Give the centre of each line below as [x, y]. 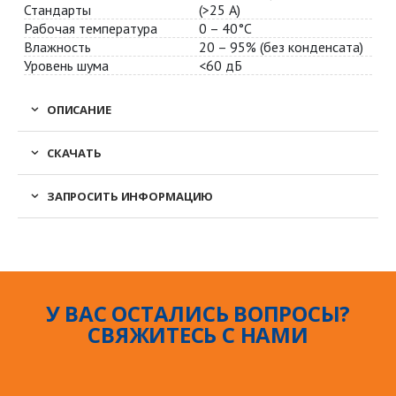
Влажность [58, 47]
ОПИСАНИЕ [79, 110]
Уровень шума [67, 66]
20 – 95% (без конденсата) [281, 47]
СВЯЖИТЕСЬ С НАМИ [198, 335]
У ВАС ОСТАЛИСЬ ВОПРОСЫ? [198, 314]
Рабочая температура [91, 29]
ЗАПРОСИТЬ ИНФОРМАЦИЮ [130, 197]
